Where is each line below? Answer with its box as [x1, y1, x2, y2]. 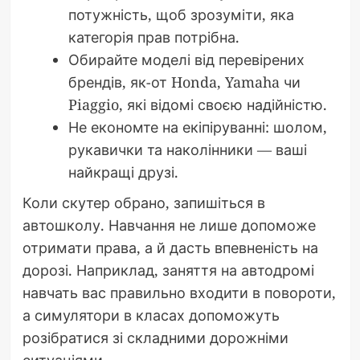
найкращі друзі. [67, 162, 178, 182]
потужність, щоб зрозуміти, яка [67, 5, 294, 25]
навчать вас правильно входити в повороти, [22, 283, 336, 303]
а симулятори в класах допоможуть [22, 305, 280, 325]
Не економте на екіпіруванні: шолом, [67, 117, 327, 137]
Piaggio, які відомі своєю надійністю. [67, 95, 327, 115]
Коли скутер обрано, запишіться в [22, 193, 265, 213]
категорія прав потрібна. [67, 27, 239, 47]
